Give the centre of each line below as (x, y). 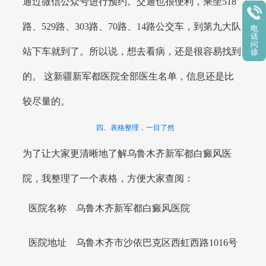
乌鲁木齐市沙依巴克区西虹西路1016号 (157, 243)
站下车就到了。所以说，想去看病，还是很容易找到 (132, 51)
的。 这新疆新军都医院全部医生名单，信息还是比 (129, 76)
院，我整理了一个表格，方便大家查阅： (108, 179)
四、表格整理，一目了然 (135, 127)
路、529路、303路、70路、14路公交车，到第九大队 (132, 26)
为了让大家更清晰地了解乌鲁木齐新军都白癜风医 (127, 154)
